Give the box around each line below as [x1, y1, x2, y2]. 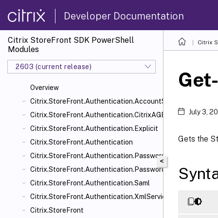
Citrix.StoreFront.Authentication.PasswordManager [30, 152, 194, 160]
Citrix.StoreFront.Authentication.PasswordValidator [30, 165, 194, 173]
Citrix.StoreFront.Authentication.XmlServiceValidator [30, 193, 198, 200]
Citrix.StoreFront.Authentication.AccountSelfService [30, 97, 199, 105]
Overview [30, 84, 59, 91]
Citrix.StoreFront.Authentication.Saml [30, 179, 150, 187]
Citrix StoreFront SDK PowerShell [8, 36, 134, 45]
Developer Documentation [64, 10, 184, 22]
